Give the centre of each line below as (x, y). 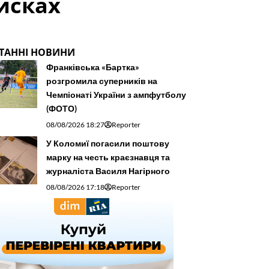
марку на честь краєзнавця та (108, 157)
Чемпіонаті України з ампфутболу (116, 94)
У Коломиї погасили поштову (108, 143)
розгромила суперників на (102, 80)
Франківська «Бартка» (93, 67)
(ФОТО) (62, 108)
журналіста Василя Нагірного (108, 171)
